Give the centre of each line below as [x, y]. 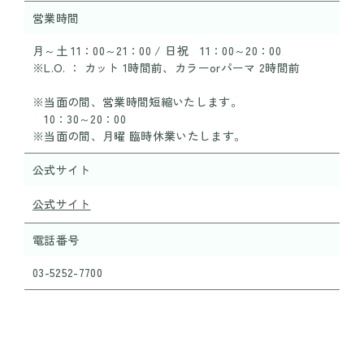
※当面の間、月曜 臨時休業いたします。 [139, 136]
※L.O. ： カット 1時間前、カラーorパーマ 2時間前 [166, 68]
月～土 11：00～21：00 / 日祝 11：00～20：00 [157, 51]
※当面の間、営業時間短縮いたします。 [137, 102]
